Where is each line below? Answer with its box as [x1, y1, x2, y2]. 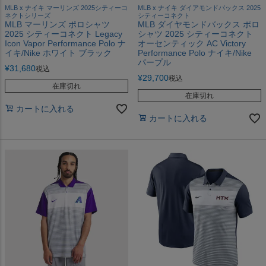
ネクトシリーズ [5, 11, 50, 19]
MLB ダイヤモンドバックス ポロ [138, 19, 259, 29]
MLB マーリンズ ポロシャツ [5, 19, 110, 29]
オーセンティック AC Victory [138, 38, 246, 48]
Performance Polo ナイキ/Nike [138, 47, 252, 58]
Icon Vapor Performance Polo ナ [5, 38, 126, 48]
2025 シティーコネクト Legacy [5, 28, 122, 39]
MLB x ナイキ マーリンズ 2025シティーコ [5, 4, 128, 11]
